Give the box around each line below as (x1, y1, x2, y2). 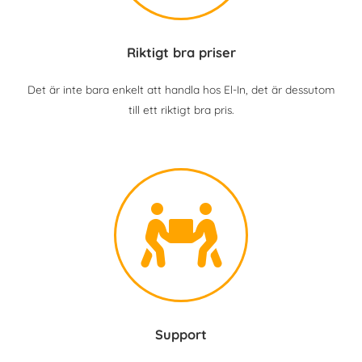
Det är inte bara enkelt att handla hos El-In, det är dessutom (27, 82, 335, 96)
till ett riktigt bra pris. (128, 103, 234, 116)
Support (155, 326, 207, 343)
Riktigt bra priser (126, 44, 236, 61)
